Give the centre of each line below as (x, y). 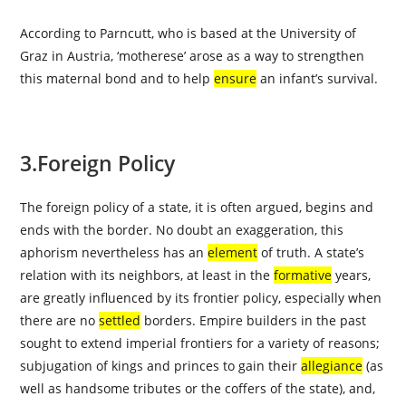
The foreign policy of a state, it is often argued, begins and (197, 207)
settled (120, 320)
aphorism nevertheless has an (114, 252)
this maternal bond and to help (117, 78)
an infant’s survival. (318, 78)
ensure (236, 78)
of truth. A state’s (311, 252)
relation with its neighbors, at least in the (147, 275)
